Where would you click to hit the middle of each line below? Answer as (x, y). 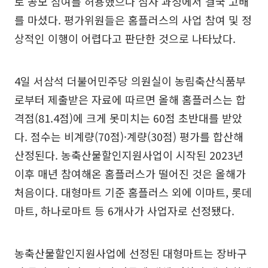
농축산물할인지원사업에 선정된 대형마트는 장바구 (131, 253)
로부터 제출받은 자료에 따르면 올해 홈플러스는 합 (130, 99)
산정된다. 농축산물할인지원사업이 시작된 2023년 (129, 155)
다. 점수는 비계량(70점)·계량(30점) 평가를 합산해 (129, 136)
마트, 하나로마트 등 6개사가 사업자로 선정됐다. (124, 211)
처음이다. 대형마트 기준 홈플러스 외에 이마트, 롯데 (133, 192)
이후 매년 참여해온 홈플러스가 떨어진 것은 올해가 (130, 173)
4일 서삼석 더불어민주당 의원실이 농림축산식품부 (130, 81)
